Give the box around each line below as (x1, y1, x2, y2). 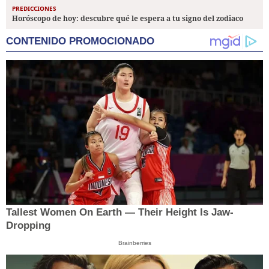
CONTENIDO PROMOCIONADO (6, 35, 154, 47)
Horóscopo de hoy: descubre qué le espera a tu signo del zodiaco (12, 13, 243, 23)
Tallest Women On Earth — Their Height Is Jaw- (6, 206, 234, 218)
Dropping (6, 219, 50, 231)
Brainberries (118, 239, 151, 246)
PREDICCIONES (12, 4, 56, 13)
